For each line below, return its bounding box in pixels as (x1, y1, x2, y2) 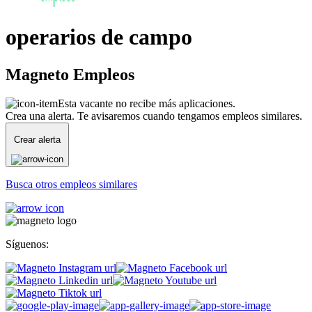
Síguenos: (6, 238, 49, 251)
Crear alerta (14, 134, 61, 145)
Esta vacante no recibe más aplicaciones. (58, 97, 235, 110)
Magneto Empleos (6, 65, 134, 84)
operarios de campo (6, 24, 192, 50)
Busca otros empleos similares (6, 178, 137, 191)
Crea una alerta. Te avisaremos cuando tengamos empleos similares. (6, 110, 302, 123)
